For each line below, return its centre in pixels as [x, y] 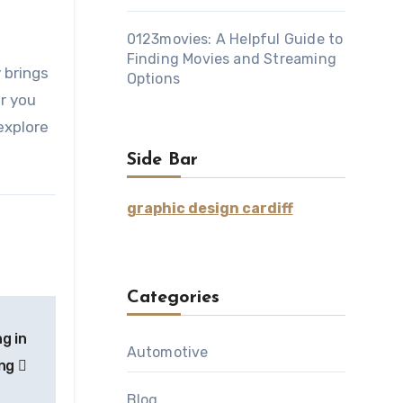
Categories [173, 298]
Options [153, 79]
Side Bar [162, 160]
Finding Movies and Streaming [232, 59]
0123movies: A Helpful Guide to [235, 39]
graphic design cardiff [210, 208]
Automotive [167, 352]
